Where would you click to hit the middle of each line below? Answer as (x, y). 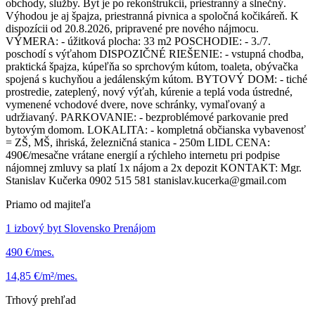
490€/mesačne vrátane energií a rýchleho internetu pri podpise (143, 155)
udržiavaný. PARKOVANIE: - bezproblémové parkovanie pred (147, 117)
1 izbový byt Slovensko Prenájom (81, 229)
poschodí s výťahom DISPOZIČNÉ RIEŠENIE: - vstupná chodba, (155, 54)
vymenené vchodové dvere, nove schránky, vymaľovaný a (135, 105)
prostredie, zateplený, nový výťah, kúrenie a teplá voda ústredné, (149, 92)
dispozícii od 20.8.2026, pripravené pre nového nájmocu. (132, 29)
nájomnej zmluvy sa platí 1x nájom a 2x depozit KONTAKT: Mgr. (154, 168)
